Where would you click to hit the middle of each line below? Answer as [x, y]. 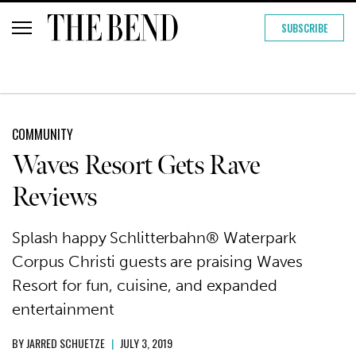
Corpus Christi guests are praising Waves [158, 261]
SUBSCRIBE [304, 27]
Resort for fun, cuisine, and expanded [145, 285]
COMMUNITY [43, 134]
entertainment [63, 309]
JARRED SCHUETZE [66, 342]
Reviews [55, 197]
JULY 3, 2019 [146, 342]
